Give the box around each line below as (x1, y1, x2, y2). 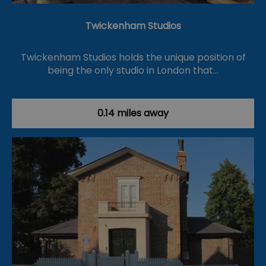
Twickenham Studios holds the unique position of (20, 50, 246, 65)
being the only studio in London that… (47, 64, 218, 78)
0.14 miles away (97, 106, 169, 121)
